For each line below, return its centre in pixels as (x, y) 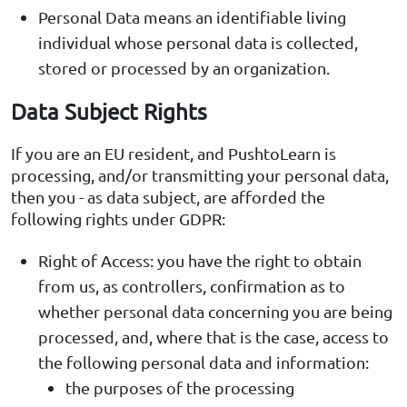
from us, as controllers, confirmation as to (192, 286)
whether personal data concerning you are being (215, 312)
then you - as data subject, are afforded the (168, 197)
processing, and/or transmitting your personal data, (200, 175)
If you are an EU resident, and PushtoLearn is (174, 154)
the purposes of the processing (180, 388)
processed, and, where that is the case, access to (213, 337)
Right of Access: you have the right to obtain (200, 261)
